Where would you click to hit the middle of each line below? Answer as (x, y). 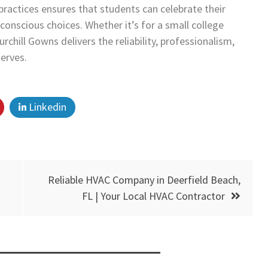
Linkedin (46, 106)
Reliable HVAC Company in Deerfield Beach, (144, 179)
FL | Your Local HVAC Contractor (153, 196)
